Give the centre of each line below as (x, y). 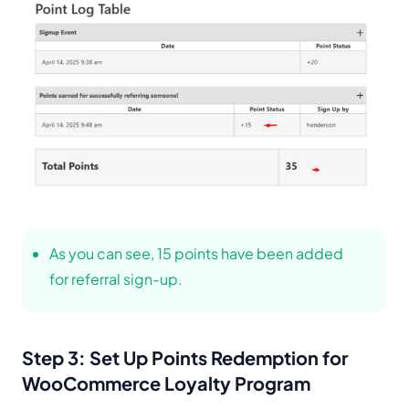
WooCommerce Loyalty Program (166, 383)
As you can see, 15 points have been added (196, 253)
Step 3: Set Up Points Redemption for (185, 357)
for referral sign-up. (116, 278)
